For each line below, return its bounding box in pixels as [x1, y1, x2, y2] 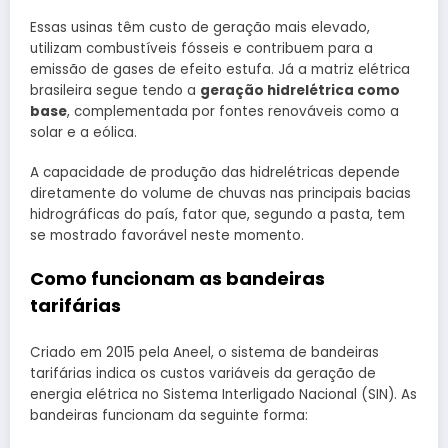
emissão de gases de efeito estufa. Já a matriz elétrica [30, 59, 410, 79]
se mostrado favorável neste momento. [30, 226, 304, 246]
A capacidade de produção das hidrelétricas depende [30, 163, 400, 183]
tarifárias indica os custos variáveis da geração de [30, 363, 376, 383]
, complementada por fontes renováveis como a [67, 101, 399, 121]
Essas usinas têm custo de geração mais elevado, [30, 17, 370, 37]
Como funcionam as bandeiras [30, 266, 325, 292]
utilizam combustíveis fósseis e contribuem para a [30, 38, 373, 58]
